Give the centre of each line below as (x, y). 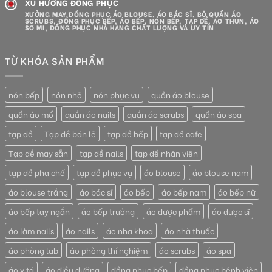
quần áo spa (219, 114)
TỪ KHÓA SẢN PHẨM (55, 61)
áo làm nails (31, 230)
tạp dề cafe (181, 133)
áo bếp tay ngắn (39, 211)
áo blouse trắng (38, 192)
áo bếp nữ (237, 192)
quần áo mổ (31, 114)
